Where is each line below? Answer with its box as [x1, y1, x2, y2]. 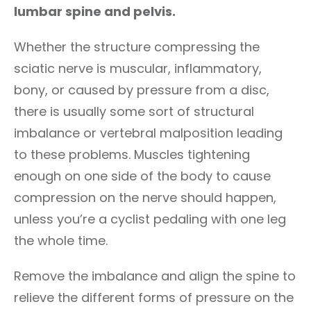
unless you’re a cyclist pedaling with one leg [14, 210, 286, 228]
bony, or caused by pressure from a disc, [14, 81, 269, 99]
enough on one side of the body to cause [14, 167, 271, 185]
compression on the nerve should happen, [14, 189, 276, 206]
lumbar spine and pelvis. [14, 3, 176, 20]
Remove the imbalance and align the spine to [14, 267, 296, 285]
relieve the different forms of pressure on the [14, 289, 294, 306]
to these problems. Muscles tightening [14, 146, 250, 163]
